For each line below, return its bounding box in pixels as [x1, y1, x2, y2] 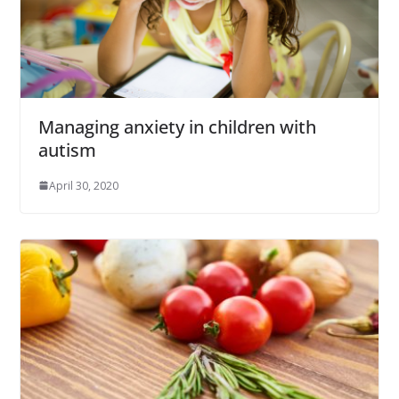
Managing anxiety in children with [37, 114, 316, 139]
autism [37, 137, 96, 162]
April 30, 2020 [48, 177, 118, 193]
